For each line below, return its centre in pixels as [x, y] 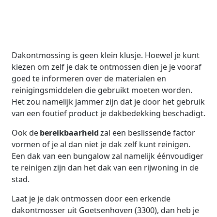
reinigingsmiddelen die [159, 68]
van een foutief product [161, 126]
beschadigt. [139, 149]
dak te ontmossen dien [159, 21]
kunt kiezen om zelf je [157, 9]
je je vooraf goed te [153, 33]
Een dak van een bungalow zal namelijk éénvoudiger [108, 192]
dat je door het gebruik [160, 114]
